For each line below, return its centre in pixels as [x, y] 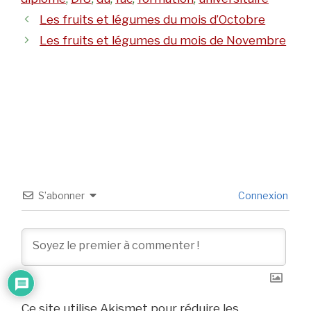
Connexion [262, 196]
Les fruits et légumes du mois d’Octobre [153, 20]
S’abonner [61, 196]
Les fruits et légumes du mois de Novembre [163, 41]
